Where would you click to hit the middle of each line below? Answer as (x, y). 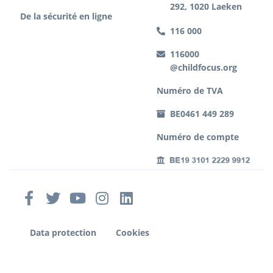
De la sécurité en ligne (66, 16)
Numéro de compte (198, 136)
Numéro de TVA (190, 90)
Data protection (63, 232)
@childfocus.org (204, 67)
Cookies (133, 232)
